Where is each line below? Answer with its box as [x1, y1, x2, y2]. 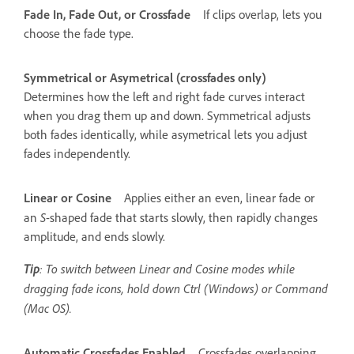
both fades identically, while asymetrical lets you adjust [24, 126, 307, 142]
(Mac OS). [24, 299, 72, 316]
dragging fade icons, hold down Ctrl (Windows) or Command [24, 280, 328, 296]
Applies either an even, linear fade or [124, 190, 314, 205]
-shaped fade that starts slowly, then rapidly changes [46, 209, 318, 225]
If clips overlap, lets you [203, 6, 322, 22]
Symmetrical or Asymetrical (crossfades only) [24, 70, 266, 85]
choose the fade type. [24, 25, 134, 41]
